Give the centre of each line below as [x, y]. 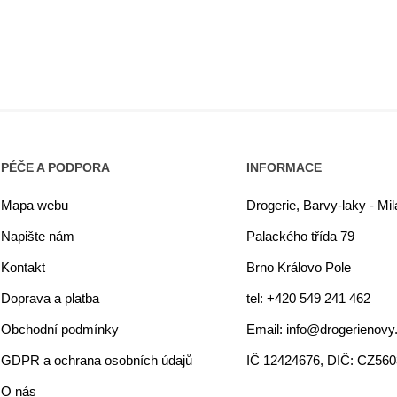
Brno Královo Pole [299, 267]
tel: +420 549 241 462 [309, 298]
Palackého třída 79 [301, 236]
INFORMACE [284, 167]
